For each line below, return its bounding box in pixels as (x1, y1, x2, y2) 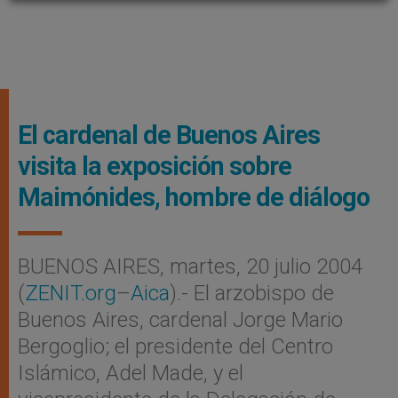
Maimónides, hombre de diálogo (18, 182, 370, 212)
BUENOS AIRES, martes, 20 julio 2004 (18, 254, 362, 279)
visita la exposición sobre (18, 151, 291, 181)
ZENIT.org (25, 281, 116, 306)
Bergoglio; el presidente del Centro (18, 334, 333, 359)
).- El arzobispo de (170, 281, 334, 306)
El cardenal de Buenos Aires (18, 120, 320, 150)
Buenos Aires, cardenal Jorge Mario (18, 307, 343, 332)
